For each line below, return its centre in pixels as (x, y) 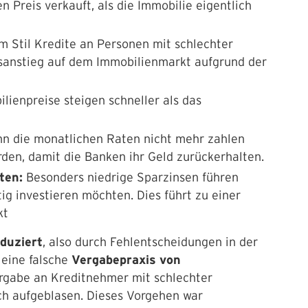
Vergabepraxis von (124, 260)
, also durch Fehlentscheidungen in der (150, 242)
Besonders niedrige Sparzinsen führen (132, 177)
